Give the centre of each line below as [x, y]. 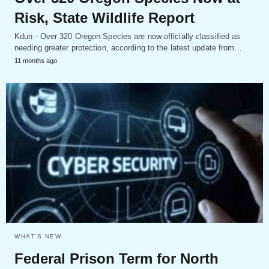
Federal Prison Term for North [116, 258]
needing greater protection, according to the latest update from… [128, 48]
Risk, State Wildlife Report [104, 18]
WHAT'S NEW [38, 236]
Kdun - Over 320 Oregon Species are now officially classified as [128, 37]
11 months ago [36, 61]
